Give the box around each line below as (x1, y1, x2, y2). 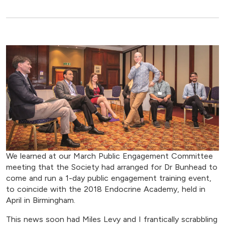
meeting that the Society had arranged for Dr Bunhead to (6, 162, 217, 172)
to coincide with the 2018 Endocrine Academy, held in (6, 184, 205, 194)
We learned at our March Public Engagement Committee (6, 151, 213, 161)
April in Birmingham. (6, 195, 75, 205)
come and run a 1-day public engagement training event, (6, 173, 211, 183)
